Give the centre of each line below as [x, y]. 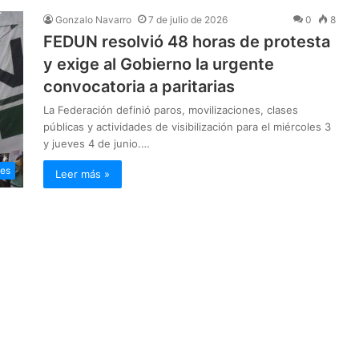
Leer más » [83, 174]
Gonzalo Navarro [93, 20]
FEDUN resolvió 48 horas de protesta [187, 42]
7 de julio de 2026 [188, 20]
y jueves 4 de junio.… [97, 144]
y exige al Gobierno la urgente [159, 65]
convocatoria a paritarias [139, 87]
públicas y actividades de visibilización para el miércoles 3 [187, 127]
